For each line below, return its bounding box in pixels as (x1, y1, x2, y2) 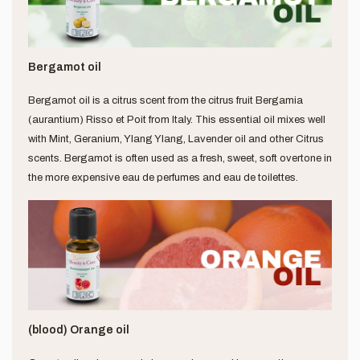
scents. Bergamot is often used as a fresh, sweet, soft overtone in (28, 152, 332, 164)
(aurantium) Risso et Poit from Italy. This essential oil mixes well (28, 113, 325, 125)
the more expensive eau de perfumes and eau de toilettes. (28, 171, 298, 183)
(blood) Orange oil (28, 324, 129, 337)
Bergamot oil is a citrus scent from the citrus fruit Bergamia (28, 94, 303, 106)
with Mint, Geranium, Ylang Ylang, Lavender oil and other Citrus (28, 133, 324, 145)
